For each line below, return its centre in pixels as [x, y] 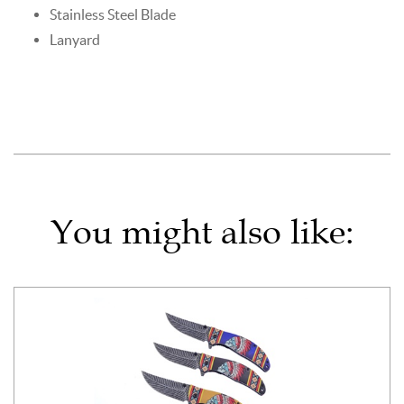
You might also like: [202, 232]
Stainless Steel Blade [113, 14]
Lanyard [75, 39]
